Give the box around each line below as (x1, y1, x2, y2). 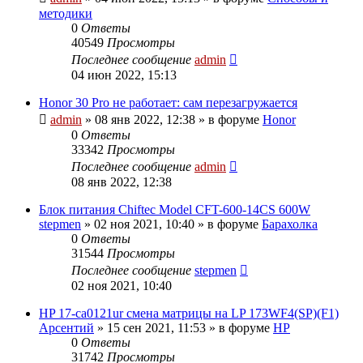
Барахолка (262, 216, 318, 231)
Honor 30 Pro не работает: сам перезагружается (39, 95, 297, 109)
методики (39, 6, 92, 20)
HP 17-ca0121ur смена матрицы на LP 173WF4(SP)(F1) (39, 305, 339, 320)
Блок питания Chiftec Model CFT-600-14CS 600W (39, 202, 310, 216)
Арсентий (39, 320, 94, 335)
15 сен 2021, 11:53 (107, 320, 206, 335)
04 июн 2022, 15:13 (71, 67, 177, 82)
